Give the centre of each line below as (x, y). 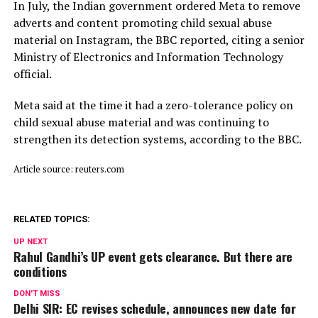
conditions (40, 271)
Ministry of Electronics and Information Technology (148, 56)
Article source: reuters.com (68, 169)
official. (32, 73)
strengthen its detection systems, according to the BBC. (157, 139)
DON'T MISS (37, 293)
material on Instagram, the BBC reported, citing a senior (159, 39)
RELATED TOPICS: (51, 219)
